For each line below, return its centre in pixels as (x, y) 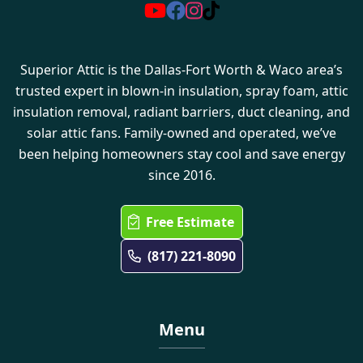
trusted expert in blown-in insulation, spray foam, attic (181, 90)
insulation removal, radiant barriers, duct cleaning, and (181, 111)
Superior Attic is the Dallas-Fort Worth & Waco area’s (181, 69)
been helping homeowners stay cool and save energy (181, 154)
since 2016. (181, 175)
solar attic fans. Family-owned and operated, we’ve (181, 132)
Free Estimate (190, 222)
